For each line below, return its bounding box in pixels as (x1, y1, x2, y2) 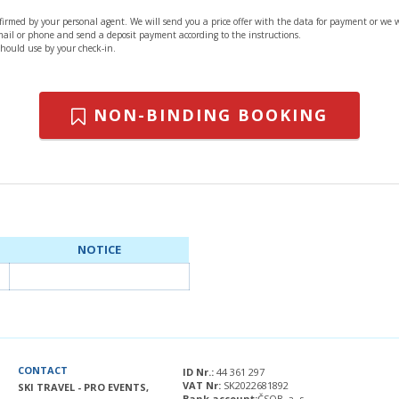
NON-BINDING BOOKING (86, 103, 328, 126)
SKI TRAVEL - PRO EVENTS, (18, 379, 149, 394)
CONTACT (18, 362, 68, 377)
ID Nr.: (183, 364, 216, 379)
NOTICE (77, 240, 121, 257)
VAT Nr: (183, 378, 224, 392)
